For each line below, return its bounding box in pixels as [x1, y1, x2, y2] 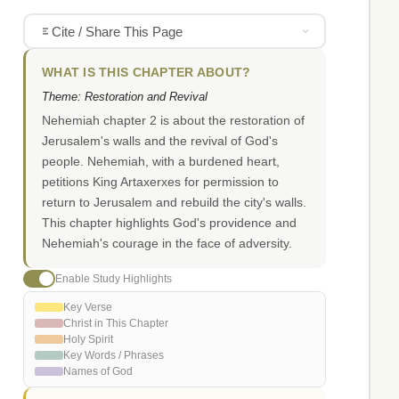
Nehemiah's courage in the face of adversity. [42, 236, 292, 251]
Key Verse [63, 301, 112, 314]
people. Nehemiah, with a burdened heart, [42, 154, 280, 169]
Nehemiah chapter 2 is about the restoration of [42, 113, 305, 128]
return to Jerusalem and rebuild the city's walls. [42, 195, 306, 210]
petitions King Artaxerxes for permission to [42, 175, 279, 190]
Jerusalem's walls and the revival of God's [42, 134, 278, 149]
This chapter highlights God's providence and [42, 216, 297, 231]
